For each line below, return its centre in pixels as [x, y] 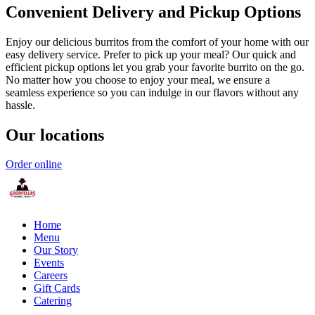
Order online [34, 165]
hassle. [20, 105]
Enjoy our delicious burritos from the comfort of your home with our [157, 41]
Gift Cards [57, 288]
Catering [53, 301]
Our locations [55, 135]
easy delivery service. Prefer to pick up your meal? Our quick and [151, 54]
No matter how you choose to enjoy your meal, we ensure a [138, 79]
